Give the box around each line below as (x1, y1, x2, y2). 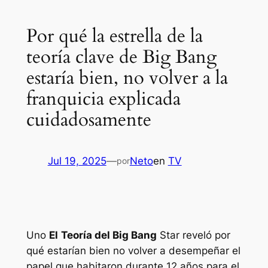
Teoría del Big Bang (60, 229, 157, 242)
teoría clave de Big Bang (26, 44, 217, 70)
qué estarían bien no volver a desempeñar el (26, 245, 240, 257)
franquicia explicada (26, 86, 181, 112)
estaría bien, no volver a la (26, 65, 228, 91)
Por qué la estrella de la (26, 23, 203, 49)
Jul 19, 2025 (47, 154, 106, 167)
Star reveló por (156, 229, 230, 242)
